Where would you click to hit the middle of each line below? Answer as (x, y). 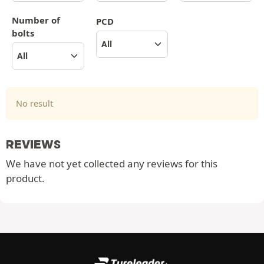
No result (34, 103)
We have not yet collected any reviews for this (112, 163)
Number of (36, 20)
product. (25, 178)
